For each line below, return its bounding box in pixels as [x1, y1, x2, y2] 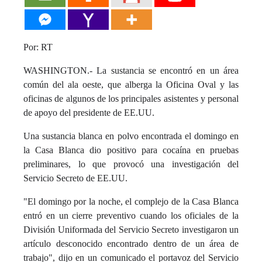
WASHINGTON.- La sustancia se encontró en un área [23, 65, 239, 75]
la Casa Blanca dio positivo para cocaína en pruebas [23, 145, 239, 155]
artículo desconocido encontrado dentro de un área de [23, 239, 239, 249]
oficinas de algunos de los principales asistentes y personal [23, 94, 239, 104]
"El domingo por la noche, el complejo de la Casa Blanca [23, 196, 239, 206]
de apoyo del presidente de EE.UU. [23, 108, 154, 118]
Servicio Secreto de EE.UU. [23, 173, 127, 183]
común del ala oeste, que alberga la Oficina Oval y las [23, 80, 239, 89]
